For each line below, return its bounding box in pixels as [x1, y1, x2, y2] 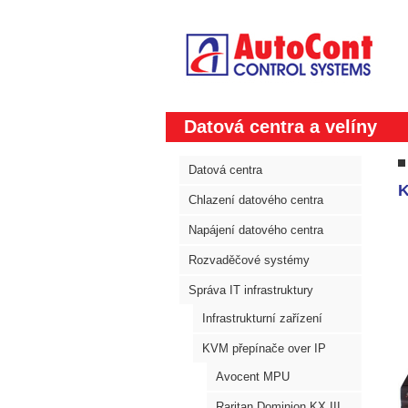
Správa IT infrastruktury [189, 283, 313, 297]
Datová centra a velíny [184, 117, 377, 137]
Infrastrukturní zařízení [202, 311, 322, 325]
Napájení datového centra [189, 223, 323, 237]
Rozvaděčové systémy [189, 253, 310, 267]
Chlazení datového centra [189, 193, 323, 207]
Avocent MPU [216, 370, 290, 383]
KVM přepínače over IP [202, 342, 326, 355]
